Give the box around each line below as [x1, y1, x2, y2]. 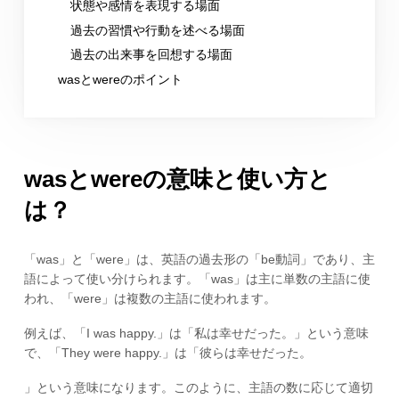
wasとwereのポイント [57, 72, 183, 87]
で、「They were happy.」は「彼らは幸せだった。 [23, 346, 312, 361]
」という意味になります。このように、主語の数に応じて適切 [23, 379, 373, 395]
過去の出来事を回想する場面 [69, 47, 232, 62]
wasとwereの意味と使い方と [23, 166, 331, 193]
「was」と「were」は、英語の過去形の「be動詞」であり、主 [23, 252, 375, 267]
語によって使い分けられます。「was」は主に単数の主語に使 [23, 272, 370, 287]
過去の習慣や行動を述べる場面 [69, 22, 245, 37]
